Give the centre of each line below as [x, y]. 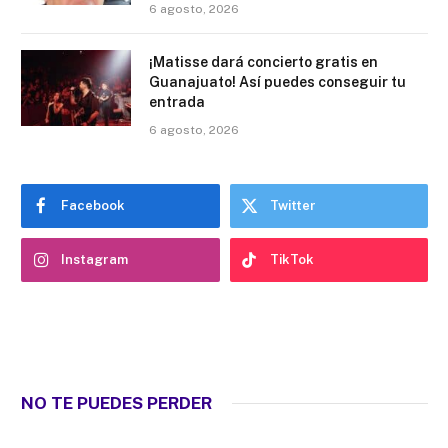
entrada [177, 101]
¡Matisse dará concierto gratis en [263, 61]
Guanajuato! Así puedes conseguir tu [277, 81]
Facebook [93, 205]
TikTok [291, 259]
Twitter [292, 205]
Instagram [94, 259]
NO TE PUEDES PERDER [116, 402]
